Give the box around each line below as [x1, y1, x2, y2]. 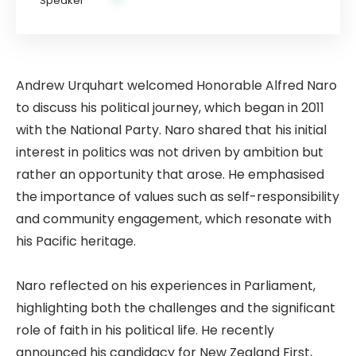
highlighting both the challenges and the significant [16, 299, 335, 317]
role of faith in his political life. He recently [16, 321, 274, 339]
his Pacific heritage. [16, 232, 136, 250]
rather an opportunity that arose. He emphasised [16, 165, 324, 184]
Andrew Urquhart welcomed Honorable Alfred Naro [16, 76, 337, 95]
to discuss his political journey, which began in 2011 [16, 99, 324, 117]
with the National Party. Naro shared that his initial [16, 121, 327, 139]
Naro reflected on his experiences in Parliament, [16, 277, 315, 295]
